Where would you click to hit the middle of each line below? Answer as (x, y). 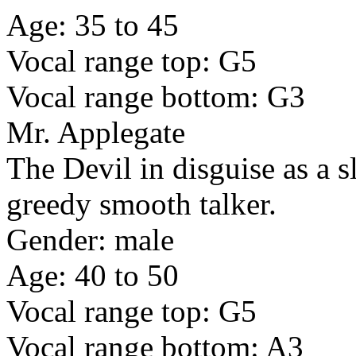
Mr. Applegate (96, 133)
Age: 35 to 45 (93, 25)
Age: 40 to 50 (93, 276)
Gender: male (90, 240)
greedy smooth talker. (141, 204)
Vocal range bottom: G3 (156, 97)
